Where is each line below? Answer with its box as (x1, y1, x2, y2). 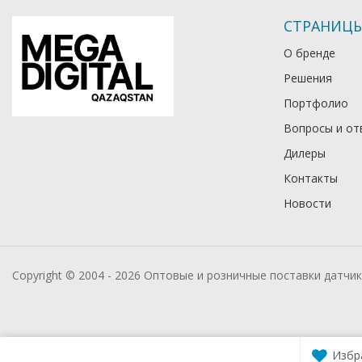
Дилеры (284, 145, 326, 162)
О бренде (284, 45, 335, 61)
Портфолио (284, 95, 348, 112)
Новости (284, 196, 331, 212)
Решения (284, 70, 332, 86)
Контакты (284, 170, 338, 187)
